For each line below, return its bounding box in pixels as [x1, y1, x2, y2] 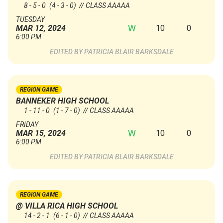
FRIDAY [16, 120, 38, 129]
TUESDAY [16, 15, 45, 24]
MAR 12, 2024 [16, 23, 66, 33]
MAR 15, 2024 [16, 128, 66, 138]
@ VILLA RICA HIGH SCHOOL [16, 201, 118, 211]
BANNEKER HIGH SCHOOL [16, 96, 109, 106]
